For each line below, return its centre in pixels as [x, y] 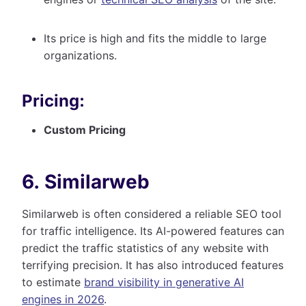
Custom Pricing [85, 129]
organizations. [82, 55]
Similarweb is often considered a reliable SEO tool [152, 213]
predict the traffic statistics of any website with [145, 248]
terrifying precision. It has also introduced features [153, 265]
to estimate [53, 282]
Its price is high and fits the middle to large [155, 38]
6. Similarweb [86, 181]
